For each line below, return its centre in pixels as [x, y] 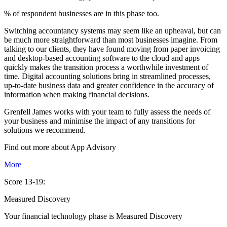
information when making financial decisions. [77, 95]
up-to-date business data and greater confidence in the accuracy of [109, 86]
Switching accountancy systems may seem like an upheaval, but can [112, 31]
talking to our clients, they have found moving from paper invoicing [112, 49]
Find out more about [37, 147]
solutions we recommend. [45, 130]
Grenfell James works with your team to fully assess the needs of [107, 112]
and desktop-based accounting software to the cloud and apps [102, 58]
